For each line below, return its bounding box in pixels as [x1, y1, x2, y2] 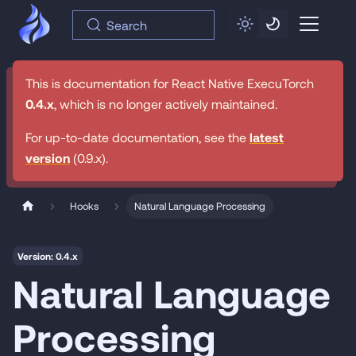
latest [250, 130, 284, 145]
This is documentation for [25, 75, 172, 91]
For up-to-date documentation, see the [25, 130, 250, 145]
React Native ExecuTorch [172, 75, 314, 91]
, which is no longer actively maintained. [54, 96, 277, 111]
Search [106, 17, 148, 33]
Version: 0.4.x [17, 250, 78, 262]
